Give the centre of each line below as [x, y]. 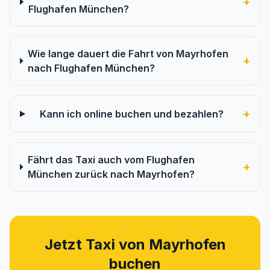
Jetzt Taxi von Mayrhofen [135, 244]
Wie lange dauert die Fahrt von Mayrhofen [128, 54]
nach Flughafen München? [91, 68]
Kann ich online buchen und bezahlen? [131, 114]
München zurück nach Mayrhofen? [111, 174]
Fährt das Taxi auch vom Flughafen [111, 160]
